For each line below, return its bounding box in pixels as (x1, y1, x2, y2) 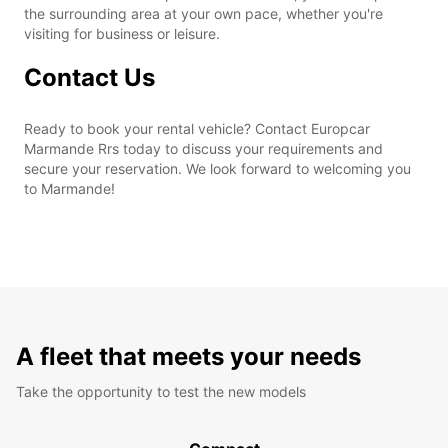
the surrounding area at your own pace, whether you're (24, 4, 383, 22)
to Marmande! (24, 179, 115, 197)
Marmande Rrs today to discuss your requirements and (24, 139, 383, 157)
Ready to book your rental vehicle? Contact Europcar (24, 119, 370, 137)
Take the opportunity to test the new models (16, 382, 306, 400)
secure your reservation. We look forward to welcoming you (24, 159, 411, 177)
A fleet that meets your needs (16, 341, 361, 371)
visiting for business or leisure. (24, 24, 220, 42)
